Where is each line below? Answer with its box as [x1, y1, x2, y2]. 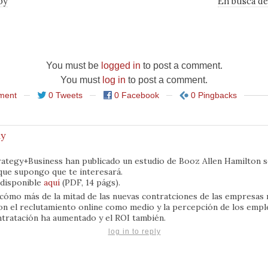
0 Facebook [114, 90, 159, 100]
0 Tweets [48, 90, 83, 100]
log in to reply [108, 227, 161, 236]
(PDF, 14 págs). [60, 176, 120, 188]
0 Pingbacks [191, 90, 237, 100]
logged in [100, 60, 141, 71]
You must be [45, 60, 101, 71]
